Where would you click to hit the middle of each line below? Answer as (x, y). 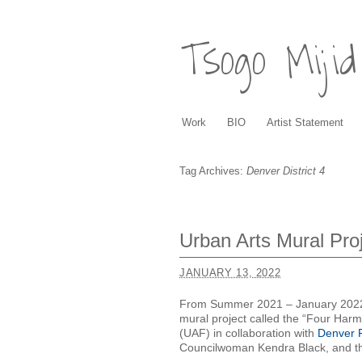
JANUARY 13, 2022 (230, 273)
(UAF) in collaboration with (248, 333)
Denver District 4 (286, 171)
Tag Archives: (213, 171)
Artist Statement (305, 122)
